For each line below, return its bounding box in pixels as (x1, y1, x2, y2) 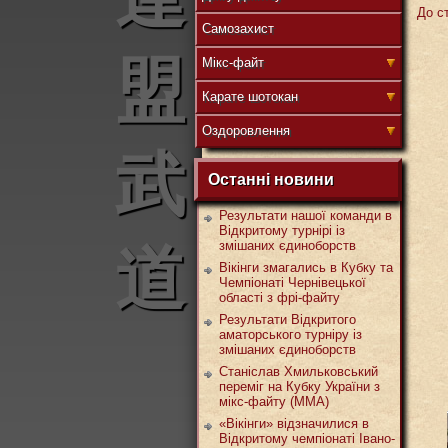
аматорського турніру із (219, 327, 362, 342)
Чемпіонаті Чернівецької (219, 275, 366, 290)
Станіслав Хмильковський (219, 364, 378, 379)
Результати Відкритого (219, 312, 356, 327)
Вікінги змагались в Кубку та (219, 260, 393, 275)
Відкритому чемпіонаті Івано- (219, 431, 395, 446)
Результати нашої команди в (219, 208, 392, 223)
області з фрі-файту (219, 290, 340, 305)
